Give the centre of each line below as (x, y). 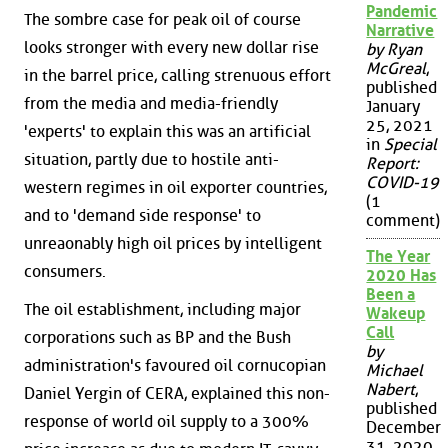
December (404, 428)
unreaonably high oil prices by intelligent (173, 243)
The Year (398, 257)
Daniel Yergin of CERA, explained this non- (177, 393)
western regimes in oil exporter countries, (175, 187)
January (393, 107)
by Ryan (394, 50)
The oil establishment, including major (162, 309)
